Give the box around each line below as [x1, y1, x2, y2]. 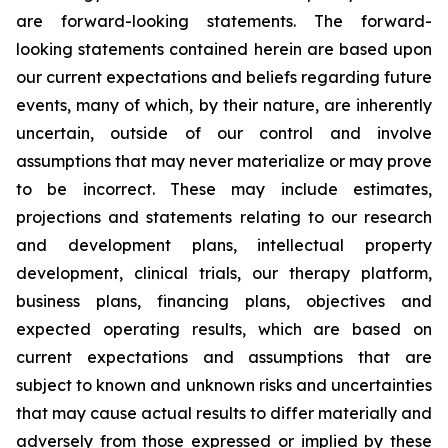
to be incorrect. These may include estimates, [16, 179, 432, 199]
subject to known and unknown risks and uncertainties [16, 375, 432, 395]
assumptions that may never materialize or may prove [16, 151, 432, 171]
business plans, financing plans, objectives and [16, 291, 432, 311]
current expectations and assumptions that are [16, 347, 432, 367]
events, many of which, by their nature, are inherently [16, 95, 432, 115]
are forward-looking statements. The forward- [16, 11, 432, 31]
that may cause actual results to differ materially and [16, 403, 432, 423]
